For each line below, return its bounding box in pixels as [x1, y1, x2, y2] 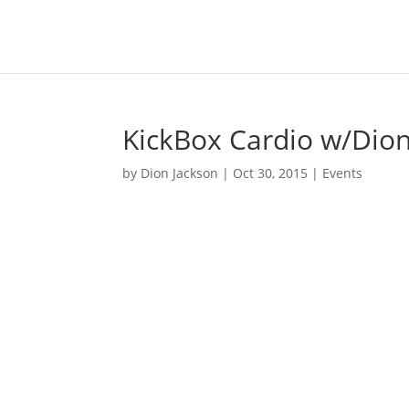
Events [322, 164, 363, 182]
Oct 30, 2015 [233, 164, 309, 182]
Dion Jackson [141, 164, 219, 182]
